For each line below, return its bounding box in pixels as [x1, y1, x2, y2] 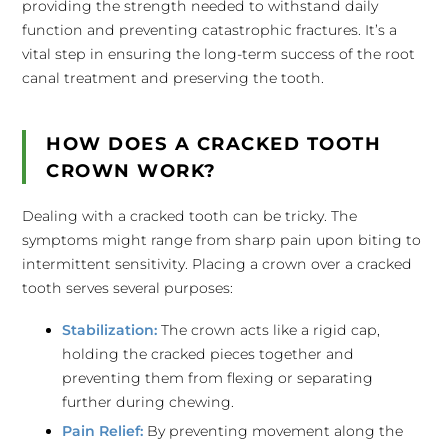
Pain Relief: [62, 422, 144, 440]
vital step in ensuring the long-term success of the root [22, 45, 416, 63]
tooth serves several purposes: [22, 279, 234, 297]
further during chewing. [62, 393, 235, 411]
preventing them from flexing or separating [62, 369, 374, 387]
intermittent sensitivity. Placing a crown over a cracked [22, 255, 413, 273]
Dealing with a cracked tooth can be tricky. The [22, 207, 358, 225]
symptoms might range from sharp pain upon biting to [22, 231, 422, 249]
